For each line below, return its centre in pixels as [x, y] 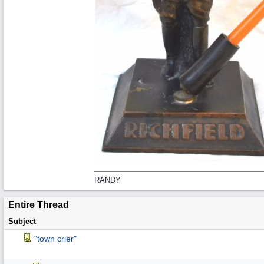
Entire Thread [39, 205]
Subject [22, 221]
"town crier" [55, 239]
